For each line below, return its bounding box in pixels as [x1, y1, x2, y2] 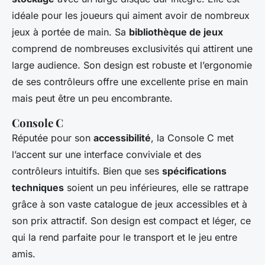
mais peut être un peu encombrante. [12, 92, 173, 105]
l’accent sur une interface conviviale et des [12, 148, 201, 161]
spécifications [162, 165, 227, 177]
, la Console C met [151, 132, 234, 144]
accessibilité [93, 132, 151, 144]
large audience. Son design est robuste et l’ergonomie [12, 59, 252, 72]
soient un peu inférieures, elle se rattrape [64, 182, 248, 194]
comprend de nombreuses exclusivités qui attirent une [12, 43, 253, 55]
